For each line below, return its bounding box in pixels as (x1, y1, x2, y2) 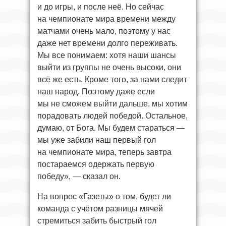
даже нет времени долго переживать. (37, 38, 178, 47)
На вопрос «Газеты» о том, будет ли (37, 192, 171, 201)
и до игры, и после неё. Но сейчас (37, 2, 164, 11)
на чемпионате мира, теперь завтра (37, 147, 172, 156)
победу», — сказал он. (37, 172, 121, 181)
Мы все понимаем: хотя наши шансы (37, 50, 176, 60)
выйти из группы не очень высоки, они (37, 63, 181, 72)
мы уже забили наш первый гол (37, 135, 156, 144)
